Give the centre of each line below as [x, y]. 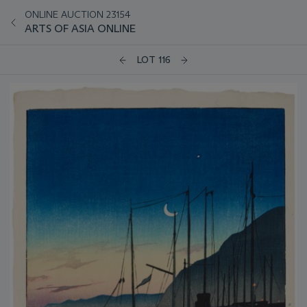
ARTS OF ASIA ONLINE [80, 28]
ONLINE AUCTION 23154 [78, 14]
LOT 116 [153, 60]
